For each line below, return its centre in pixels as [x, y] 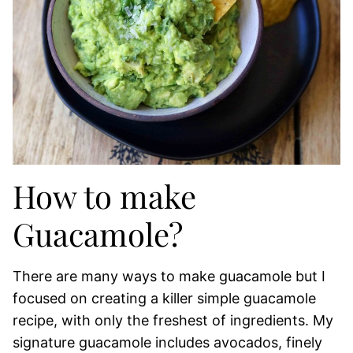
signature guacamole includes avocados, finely [167, 342]
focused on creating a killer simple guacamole [164, 298]
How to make [104, 196]
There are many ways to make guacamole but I [169, 276]
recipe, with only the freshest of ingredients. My [173, 320]
